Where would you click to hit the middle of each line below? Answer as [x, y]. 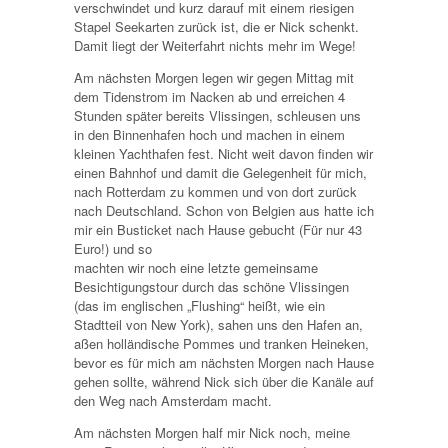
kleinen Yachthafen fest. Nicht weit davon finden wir [223, 153]
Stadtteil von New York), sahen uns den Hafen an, [218, 324]
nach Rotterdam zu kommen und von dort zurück [215, 191]
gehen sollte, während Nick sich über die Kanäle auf [224, 381]
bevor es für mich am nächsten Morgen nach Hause [224, 362]
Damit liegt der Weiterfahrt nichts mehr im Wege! [215, 45]
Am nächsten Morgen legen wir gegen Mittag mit [214, 77]
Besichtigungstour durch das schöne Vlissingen [211, 286]
